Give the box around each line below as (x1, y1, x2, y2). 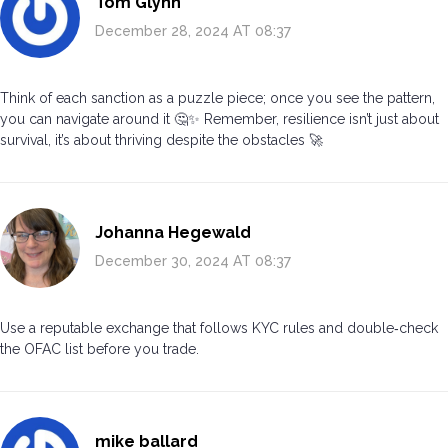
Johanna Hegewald (95, 223, 251, 243)
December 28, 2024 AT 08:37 (95, 23, 291, 40)
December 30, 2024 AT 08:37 (95, 253, 291, 270)
